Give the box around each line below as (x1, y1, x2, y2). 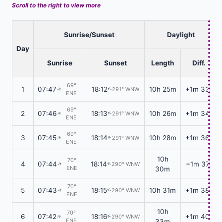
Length (151, 58, 174, 67)
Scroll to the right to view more (12, 1, 101, 9)
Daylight (167, 30, 195, 39)
